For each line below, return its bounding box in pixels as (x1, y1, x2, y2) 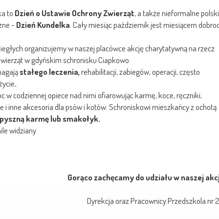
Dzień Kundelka (16, 20, 70, 30)
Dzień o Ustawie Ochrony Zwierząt (15, 8, 134, 18)
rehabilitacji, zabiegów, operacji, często (81, 66, 200, 77)
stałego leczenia (20, 66, 78, 77)
